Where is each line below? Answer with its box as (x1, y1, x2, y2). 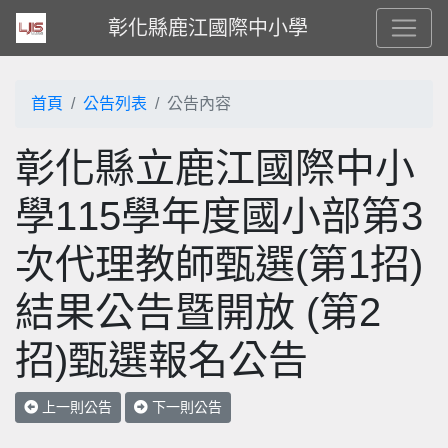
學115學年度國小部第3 (15, 194, 423, 238)
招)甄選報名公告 (15, 338, 308, 382)
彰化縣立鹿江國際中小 (15, 146, 415, 190)
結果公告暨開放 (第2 (15, 290, 381, 334)
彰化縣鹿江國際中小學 (108, 17, 308, 39)
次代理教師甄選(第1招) (15, 242, 423, 286)
